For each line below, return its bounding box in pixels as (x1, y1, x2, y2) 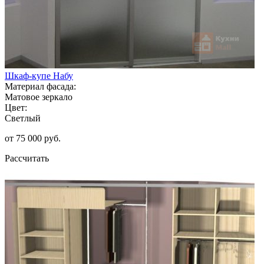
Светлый (5, 113, 41, 123)
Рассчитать (5, 153, 49, 163)
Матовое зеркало (5, 91, 72, 102)
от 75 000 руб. (5, 133, 61, 143)
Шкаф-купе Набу (5, 70, 73, 81)
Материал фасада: (5, 81, 76, 91)
